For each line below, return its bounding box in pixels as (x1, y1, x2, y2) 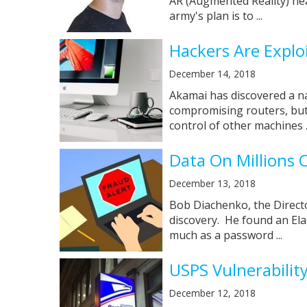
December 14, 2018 (169, 66, 256, 80)
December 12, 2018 (169, 286, 256, 299)
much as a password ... (169, 227, 282, 243)
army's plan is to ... (169, 8, 262, 23)
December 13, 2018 (169, 176, 256, 190)
